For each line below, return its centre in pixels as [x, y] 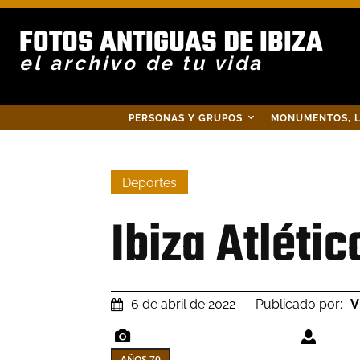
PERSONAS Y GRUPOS [186, 118]
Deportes [149, 183]
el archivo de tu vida [141, 63]
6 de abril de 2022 [183, 305]
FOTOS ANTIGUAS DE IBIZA [171, 43]
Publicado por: [299, 304]
